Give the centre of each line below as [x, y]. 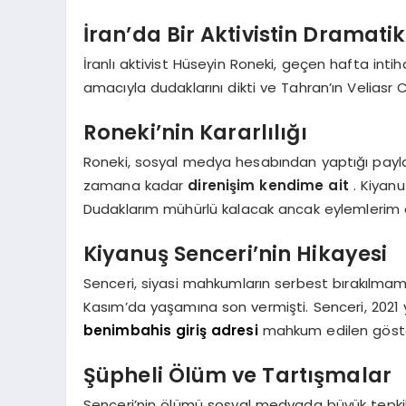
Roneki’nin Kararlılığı [195, 133]
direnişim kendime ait [271, 185]
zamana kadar [135, 185]
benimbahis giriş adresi [170, 330]
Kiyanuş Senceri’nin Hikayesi [235, 254]
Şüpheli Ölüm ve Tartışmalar [237, 376]
